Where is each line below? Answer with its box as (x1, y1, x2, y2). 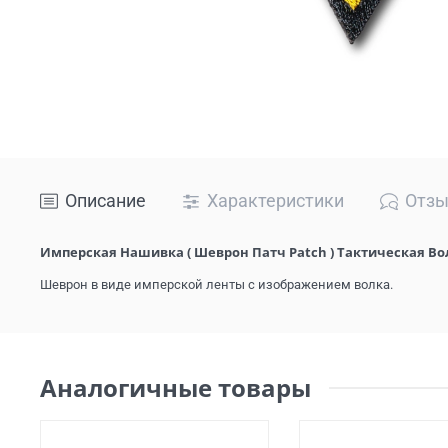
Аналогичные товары (40, 370, 311, 404)
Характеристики (207, 190, 344, 212)
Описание (65, 190, 146, 212)
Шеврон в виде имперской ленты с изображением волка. (40, 277, 393, 293)
